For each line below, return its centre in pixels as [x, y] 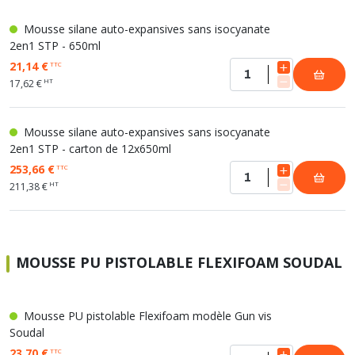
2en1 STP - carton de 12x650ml [90, 149]
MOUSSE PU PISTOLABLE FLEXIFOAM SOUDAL [179, 262]
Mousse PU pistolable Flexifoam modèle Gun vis [146, 316]
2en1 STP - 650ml [55, 46]
